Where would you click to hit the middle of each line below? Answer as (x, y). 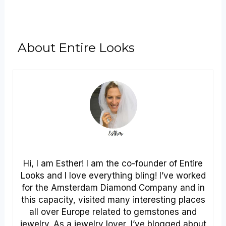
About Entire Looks (76, 48)
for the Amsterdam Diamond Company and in (113, 187)
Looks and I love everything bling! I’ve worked (113, 175)
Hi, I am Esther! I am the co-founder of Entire (113, 163)
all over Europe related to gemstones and (113, 212)
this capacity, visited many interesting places (113, 200)
